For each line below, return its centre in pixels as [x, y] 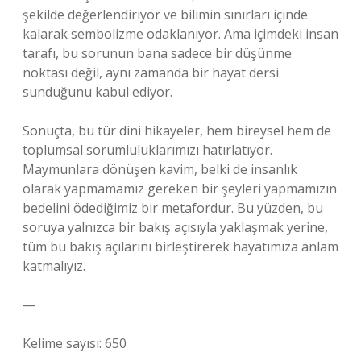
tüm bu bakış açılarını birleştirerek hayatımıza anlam [180, 247]
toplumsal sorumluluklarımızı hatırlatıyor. [147, 150]
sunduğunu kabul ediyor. [98, 92]
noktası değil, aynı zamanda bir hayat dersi [151, 73]
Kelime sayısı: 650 [75, 343]
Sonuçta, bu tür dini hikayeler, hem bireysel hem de [177, 131]
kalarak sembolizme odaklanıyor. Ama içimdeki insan [180, 34]
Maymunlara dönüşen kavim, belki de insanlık [160, 169]
